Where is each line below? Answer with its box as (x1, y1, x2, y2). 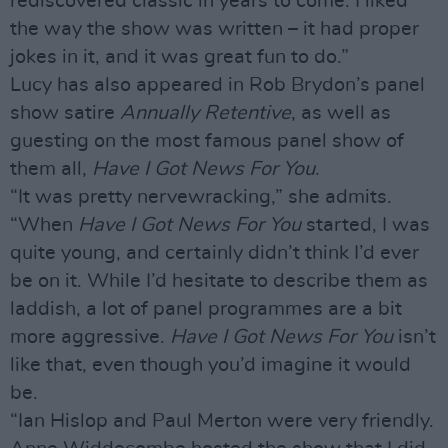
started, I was (301, 215, 430, 235)
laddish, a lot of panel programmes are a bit (10, 299, 402, 319)
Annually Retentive (120, 103, 291, 123)
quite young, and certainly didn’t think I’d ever (10, 243, 419, 263)
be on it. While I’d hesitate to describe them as (10, 271, 428, 291)
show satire (10, 103, 120, 123)
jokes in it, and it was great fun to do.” (10, 47, 349, 67)
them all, (10, 159, 92, 179)
